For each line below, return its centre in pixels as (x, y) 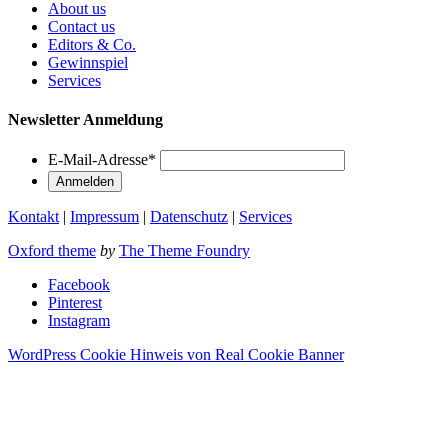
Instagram (79, 321)
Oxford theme (52, 251)
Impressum (104, 217)
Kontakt (33, 217)
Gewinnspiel (88, 62)
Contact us (81, 26)
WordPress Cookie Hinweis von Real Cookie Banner (176, 355)
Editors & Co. (92, 44)
